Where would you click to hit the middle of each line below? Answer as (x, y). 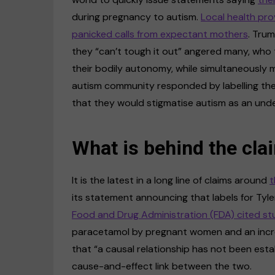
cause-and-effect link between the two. (162, 266)
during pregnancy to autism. (136, 17)
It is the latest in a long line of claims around (171, 180)
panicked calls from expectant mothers (160, 34)
